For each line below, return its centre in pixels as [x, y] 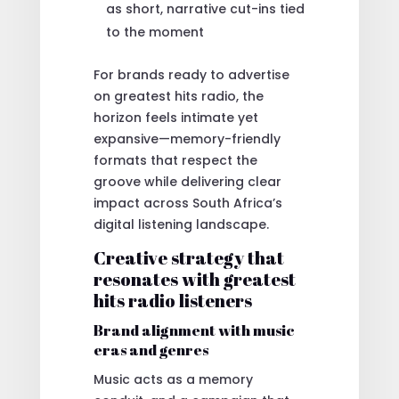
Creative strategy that [188, 257]
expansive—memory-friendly [187, 138]
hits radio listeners [172, 300]
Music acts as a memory [173, 379]
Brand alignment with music [194, 330]
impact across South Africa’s [187, 203]
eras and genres [151, 349]
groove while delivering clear [187, 181]
